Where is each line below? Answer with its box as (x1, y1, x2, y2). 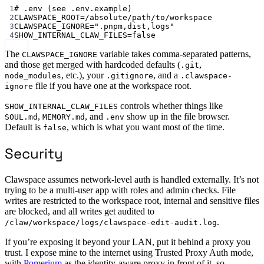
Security (5, 144, 63, 163)
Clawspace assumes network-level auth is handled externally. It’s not (5, 174, 259, 184)
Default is (5, 121, 43, 132)
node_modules (5, 71, 61, 80)
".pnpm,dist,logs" (94, 21, 174, 31)
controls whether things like (118, 100, 223, 111)
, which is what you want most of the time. (67, 121, 225, 132)
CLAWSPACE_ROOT (14, 12, 80, 22)
